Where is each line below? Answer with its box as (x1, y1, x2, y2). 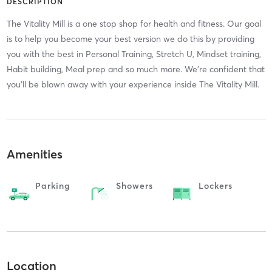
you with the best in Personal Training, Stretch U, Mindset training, (6, 48, 261, 59)
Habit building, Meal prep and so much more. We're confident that (6, 63, 265, 75)
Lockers (198, 180, 233, 192)
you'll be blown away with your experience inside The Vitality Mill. (6, 78, 259, 90)
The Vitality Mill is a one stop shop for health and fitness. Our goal (6, 18, 261, 29)
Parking (35, 180, 70, 192)
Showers (115, 180, 153, 192)
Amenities (6, 146, 63, 162)
